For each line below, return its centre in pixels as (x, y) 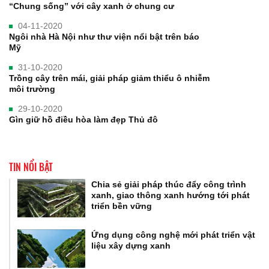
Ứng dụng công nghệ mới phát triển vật (174, 235)
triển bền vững (122, 206)
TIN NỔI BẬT (31, 167)
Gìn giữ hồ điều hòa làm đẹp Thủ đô (83, 120)
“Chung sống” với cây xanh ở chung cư (92, 6)
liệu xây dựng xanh (131, 246)
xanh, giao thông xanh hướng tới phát (171, 195)
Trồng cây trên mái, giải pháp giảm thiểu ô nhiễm (109, 78)
